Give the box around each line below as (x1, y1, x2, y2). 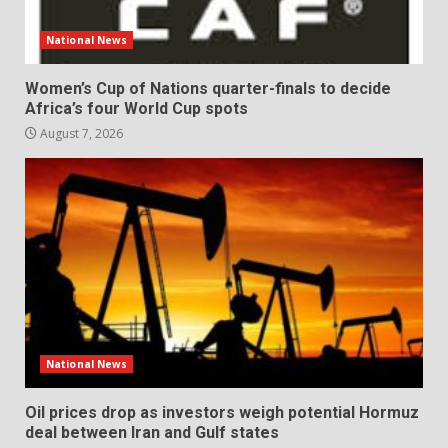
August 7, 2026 (37, 124, 123, 142)
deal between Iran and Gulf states (25, 422, 279, 442)
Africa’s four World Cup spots (25, 98, 248, 118)
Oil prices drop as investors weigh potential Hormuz (25, 402, 419, 422)
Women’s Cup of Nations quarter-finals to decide (25, 78, 391, 98)
